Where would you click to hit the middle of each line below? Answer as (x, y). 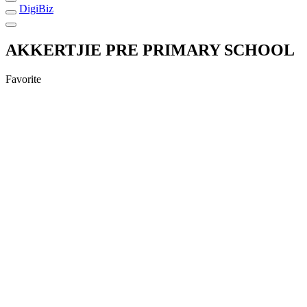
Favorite (23, 79)
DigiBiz (36, 8)
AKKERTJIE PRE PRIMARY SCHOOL (150, 50)
